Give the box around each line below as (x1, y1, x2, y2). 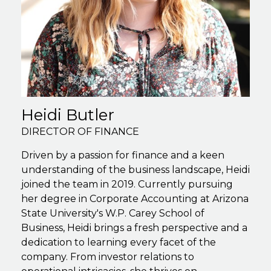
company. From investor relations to (21, 250, 194, 263)
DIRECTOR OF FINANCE (21, 125, 139, 137)
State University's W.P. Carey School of (21, 207, 204, 219)
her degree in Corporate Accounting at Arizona (21, 192, 249, 204)
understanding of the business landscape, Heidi (21, 163, 250, 175)
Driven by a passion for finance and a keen (21, 149, 224, 161)
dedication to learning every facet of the (21, 236, 216, 248)
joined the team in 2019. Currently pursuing (21, 178, 233, 190)
